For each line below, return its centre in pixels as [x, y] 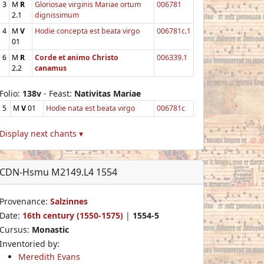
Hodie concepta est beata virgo [87, 31]
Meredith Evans [49, 256]
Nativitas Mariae [108, 93]
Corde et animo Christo [77, 57]
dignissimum [57, 15]
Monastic [50, 229]
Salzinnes [69, 201]
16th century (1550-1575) [73, 215]
